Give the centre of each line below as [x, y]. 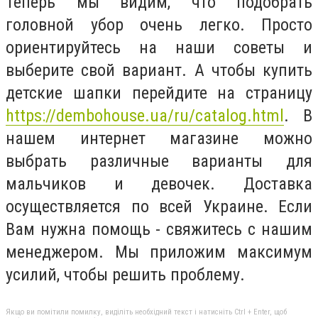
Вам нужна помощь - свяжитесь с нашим [159, 229]
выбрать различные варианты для [159, 161]
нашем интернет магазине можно [159, 138]
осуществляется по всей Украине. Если [159, 206]
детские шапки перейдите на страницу [159, 93]
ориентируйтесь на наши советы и [159, 47]
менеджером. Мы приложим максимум [159, 252]
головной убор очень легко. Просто [159, 24]
